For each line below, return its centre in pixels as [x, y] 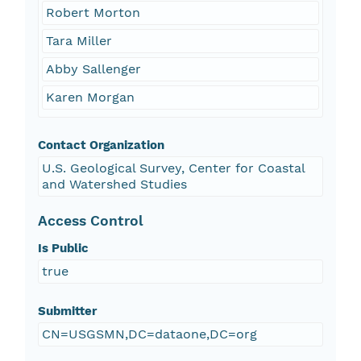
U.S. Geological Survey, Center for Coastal [173, 168]
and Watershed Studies [114, 185]
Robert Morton [93, 13]
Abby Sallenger [93, 69]
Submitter [67, 311]
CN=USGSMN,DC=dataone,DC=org [149, 334]
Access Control [90, 221]
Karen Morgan [90, 98]
